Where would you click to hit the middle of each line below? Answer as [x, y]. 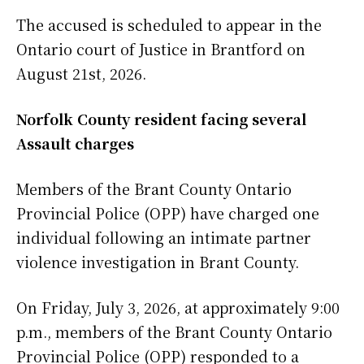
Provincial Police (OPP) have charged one [168, 212]
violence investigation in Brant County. [158, 261]
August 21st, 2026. [81, 73]
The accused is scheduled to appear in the [169, 24]
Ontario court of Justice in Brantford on [161, 48]
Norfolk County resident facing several [161, 118]
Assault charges [75, 143]
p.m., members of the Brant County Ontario [174, 331]
